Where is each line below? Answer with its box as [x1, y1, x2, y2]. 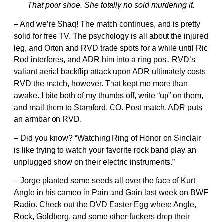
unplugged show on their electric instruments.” [14, 157, 175, 166]
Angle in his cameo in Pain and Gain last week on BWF [14, 188, 208, 197]
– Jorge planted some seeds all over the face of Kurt [14, 176, 195, 185]
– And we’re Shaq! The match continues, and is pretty [14, 19, 200, 28]
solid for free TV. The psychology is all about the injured [14, 31, 208, 40]
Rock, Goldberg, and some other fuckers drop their [14, 212, 190, 221]
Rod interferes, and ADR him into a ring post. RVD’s [14, 55, 195, 64]
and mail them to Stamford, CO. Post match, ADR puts [14, 103, 202, 111]
